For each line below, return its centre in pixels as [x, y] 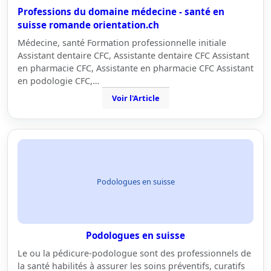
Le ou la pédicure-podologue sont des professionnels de [134, 253]
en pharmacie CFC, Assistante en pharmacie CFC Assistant [135, 68]
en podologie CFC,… [58, 81]
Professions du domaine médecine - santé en [121, 11]
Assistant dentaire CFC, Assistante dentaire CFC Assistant [133, 55]
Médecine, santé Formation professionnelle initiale [122, 43]
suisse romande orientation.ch [88, 25]
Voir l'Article [135, 98]
